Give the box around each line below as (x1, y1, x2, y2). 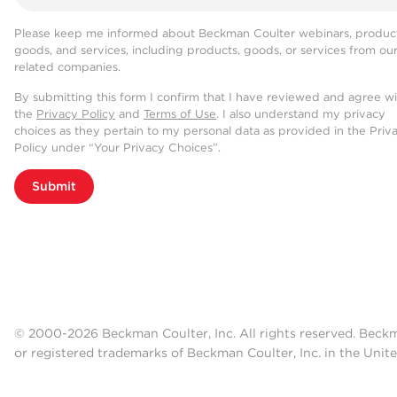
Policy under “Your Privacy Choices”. (14, 141, 221, 155)
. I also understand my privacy (216, 107, 385, 121)
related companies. (14, 60, 121, 74)
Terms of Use (144, 107, 216, 121)
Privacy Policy (36, 107, 115, 121)
